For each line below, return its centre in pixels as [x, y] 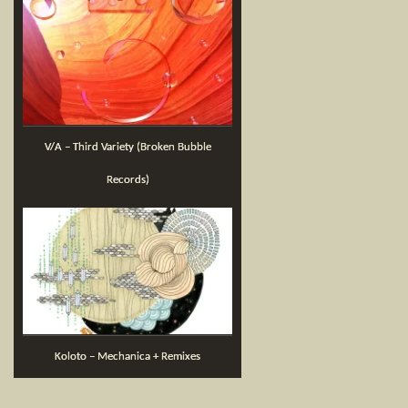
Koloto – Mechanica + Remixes [131, 357]
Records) [127, 180]
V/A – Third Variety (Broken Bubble [49, 147]
